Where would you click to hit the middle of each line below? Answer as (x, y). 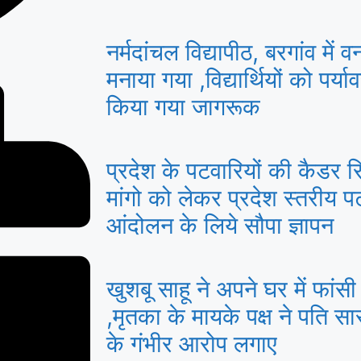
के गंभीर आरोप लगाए (192, 344)
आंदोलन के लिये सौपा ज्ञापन (220, 225)
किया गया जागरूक (183, 107)
